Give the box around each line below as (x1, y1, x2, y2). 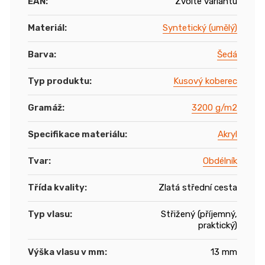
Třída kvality (28, 182, 85, 193)
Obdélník (203, 155, 237, 166)
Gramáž (28, 102, 62, 113)
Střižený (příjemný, (161, 208, 237, 219)
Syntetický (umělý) (163, 22, 237, 33)
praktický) (198, 219, 237, 231)
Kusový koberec (173, 75, 237, 86)
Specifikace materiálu (28, 128, 125, 140)
